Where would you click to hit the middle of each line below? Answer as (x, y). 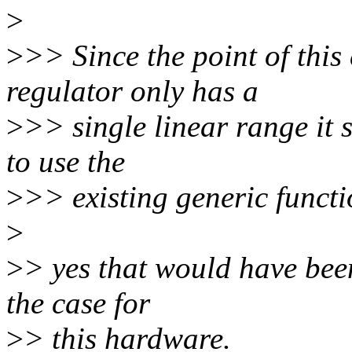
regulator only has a (132, 91)
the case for (78, 303)
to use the (66, 162)
